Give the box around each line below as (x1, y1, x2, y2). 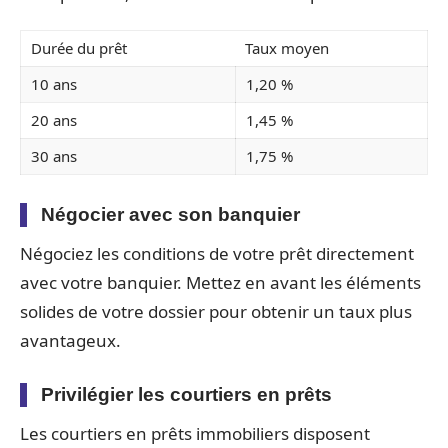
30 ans (31, 146, 77, 166)
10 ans (31, 74, 77, 94)
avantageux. (20, 329, 121, 352)
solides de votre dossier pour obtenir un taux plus (20, 300, 412, 323)
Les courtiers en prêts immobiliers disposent (20, 422, 370, 445)
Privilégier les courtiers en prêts (41, 384, 332, 405)
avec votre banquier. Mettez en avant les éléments (20, 271, 421, 294)
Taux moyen (245, 38, 329, 58)
